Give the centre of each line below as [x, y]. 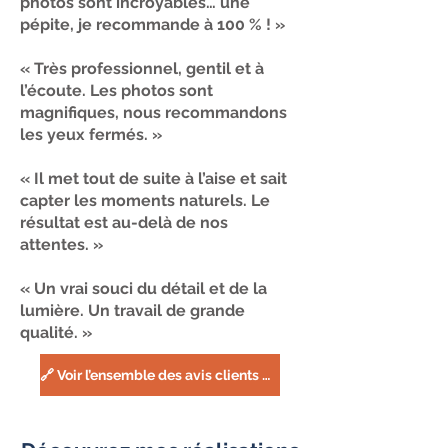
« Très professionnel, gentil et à [142, 68]
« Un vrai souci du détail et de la [143, 288]
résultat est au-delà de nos [124, 222]
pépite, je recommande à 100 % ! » [152, 24]
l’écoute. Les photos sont [116, 90]
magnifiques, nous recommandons [153, 112]
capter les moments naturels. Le [145, 200]
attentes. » [61, 244]
